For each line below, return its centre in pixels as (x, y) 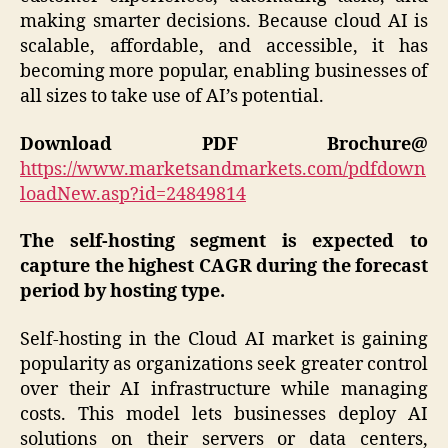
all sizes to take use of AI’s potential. (172, 97)
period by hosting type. (122, 292)
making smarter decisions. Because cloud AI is (224, 22)
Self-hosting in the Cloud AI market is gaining (224, 339)
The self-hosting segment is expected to (224, 242)
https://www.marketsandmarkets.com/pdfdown (223, 169)
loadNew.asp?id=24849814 (133, 194)
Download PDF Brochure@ (224, 144)
